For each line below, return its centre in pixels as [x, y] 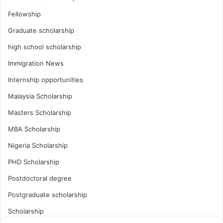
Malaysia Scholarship [40, 96]
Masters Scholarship [40, 112]
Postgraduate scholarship [48, 194]
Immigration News [36, 63]
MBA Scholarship [34, 129]
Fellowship [24, 14]
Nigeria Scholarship [38, 145]
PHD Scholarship [34, 162]
